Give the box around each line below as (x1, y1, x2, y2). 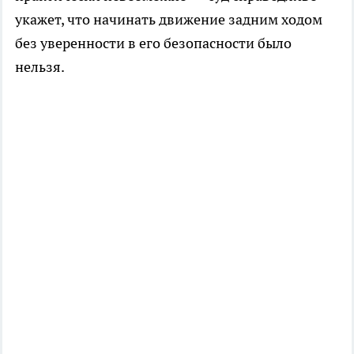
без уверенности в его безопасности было (15, 33, 292, 52)
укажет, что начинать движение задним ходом (15, 9, 322, 28)
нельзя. (15, 57, 65, 76)
